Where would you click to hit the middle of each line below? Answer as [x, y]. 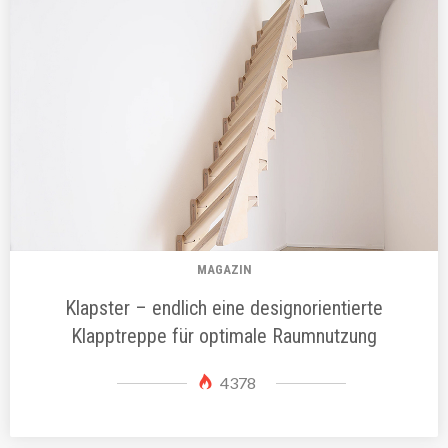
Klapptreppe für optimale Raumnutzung [224, 335]
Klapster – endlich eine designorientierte [224, 307]
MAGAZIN [224, 269]
